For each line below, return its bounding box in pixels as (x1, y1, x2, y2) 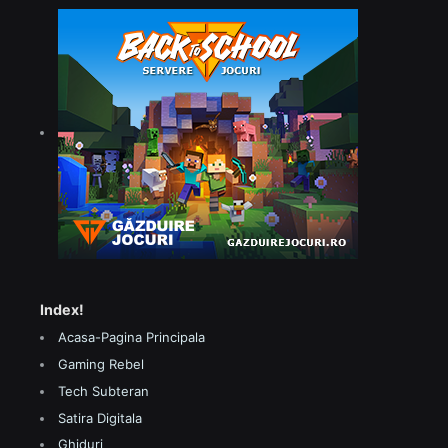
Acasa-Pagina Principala (58, 329, 205, 346)
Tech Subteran (58, 382, 149, 399)
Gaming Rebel (58, 356, 144, 373)
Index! (40, 300, 84, 318)
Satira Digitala (58, 409, 142, 426)
